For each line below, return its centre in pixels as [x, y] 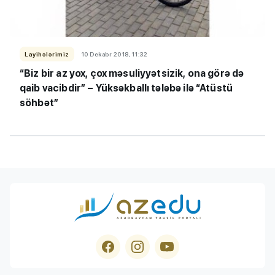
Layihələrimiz [47, 54]
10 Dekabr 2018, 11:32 [114, 54]
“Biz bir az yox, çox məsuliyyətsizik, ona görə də [132, 73]
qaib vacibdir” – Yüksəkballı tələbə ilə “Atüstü [126, 88]
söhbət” [39, 103]
